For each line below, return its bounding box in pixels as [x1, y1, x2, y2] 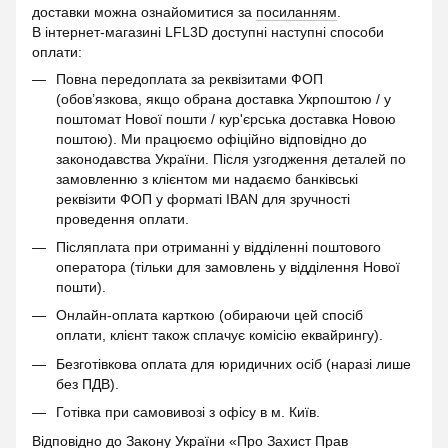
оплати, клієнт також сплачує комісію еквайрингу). [56, 327, 383, 344]
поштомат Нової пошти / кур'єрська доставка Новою [56, 110, 396, 127]
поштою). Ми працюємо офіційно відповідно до [56, 130, 367, 147]
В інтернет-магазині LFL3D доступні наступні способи [32, 23, 384, 40]
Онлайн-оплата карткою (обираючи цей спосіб [56, 307, 363, 324]
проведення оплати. [56, 210, 193, 227]
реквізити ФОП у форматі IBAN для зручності [56, 190, 350, 207]
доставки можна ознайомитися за [32, 3, 256, 20]
